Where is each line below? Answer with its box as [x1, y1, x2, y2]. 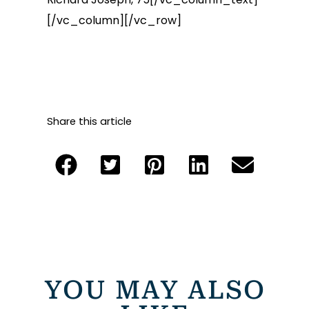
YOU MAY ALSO [43, 275, 266, 305]
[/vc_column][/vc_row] [47, 12, 181, 28]
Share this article [47, 114, 132, 128]
